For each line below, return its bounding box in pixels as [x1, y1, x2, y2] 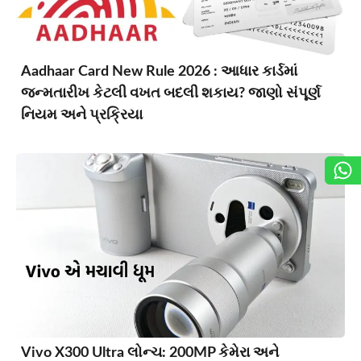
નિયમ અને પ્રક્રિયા [21, 107, 143, 122]
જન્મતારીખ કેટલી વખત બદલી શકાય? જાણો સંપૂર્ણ [21, 85, 321, 101]
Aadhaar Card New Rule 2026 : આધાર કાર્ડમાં [21, 64, 297, 79]
